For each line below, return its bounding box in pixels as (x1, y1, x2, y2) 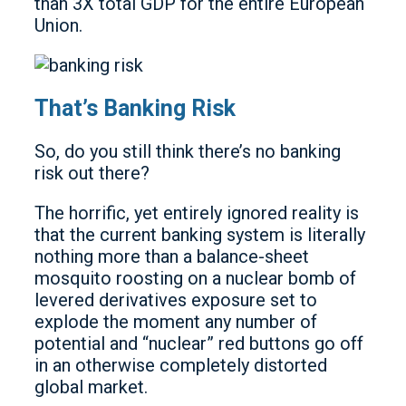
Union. (34, 14, 82, 36)
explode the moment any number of (34, 310, 317, 333)
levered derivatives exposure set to (34, 288, 317, 311)
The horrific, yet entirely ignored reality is (34, 201, 359, 224)
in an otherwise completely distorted (34, 353, 327, 376)
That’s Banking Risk (34, 94, 236, 121)
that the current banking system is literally (34, 223, 365, 246)
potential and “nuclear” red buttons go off (34, 332, 363, 354)
